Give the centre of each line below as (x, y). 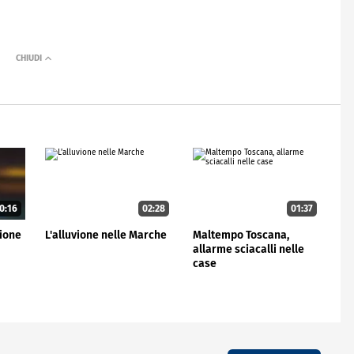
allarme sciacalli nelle (248, 249)
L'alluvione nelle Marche (105, 235)
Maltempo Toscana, (241, 235)
